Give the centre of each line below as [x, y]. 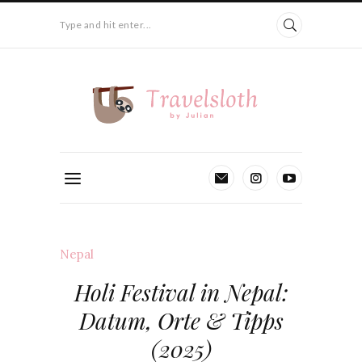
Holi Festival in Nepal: [181, 292]
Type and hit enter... [106, 25]
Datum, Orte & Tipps [181, 320]
